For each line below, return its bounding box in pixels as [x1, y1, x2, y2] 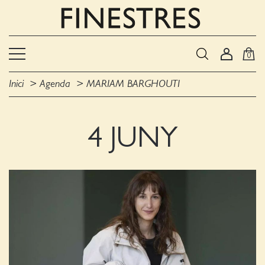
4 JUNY [87, 123, 178, 153]
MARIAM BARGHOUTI [86, 79, 180, 89]
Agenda [40, 79, 70, 89]
